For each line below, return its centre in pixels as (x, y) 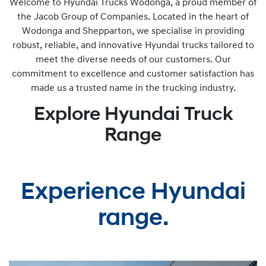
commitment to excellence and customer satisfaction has (133, 74)
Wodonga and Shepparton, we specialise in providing (133, 31)
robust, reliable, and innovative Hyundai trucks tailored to (133, 46)
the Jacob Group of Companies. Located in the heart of (133, 17)
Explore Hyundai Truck (133, 115)
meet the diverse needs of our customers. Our (133, 60)
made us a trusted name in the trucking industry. (133, 88)
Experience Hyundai (133, 193)
